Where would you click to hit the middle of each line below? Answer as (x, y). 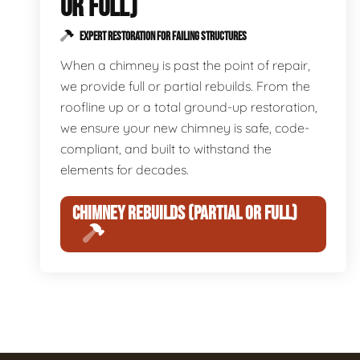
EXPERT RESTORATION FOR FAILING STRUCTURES (162, 37)
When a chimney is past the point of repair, (185, 65)
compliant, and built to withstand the (166, 149)
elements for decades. (125, 170)
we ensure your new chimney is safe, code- (185, 128)
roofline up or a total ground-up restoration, (189, 107)
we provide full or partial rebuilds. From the (185, 86)
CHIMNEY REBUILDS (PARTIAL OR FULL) (185, 213)
